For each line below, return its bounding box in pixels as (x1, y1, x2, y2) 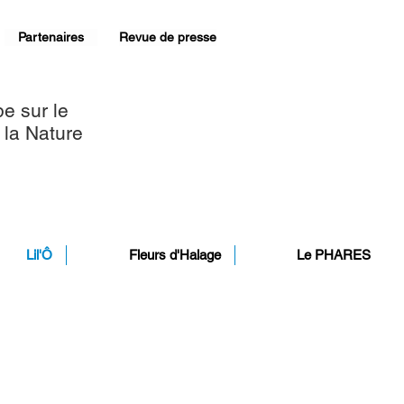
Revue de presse (119, 30, 216, 44)
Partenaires (18, 30, 84, 44)
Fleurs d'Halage (129, 247, 221, 262)
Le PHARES (297, 247, 371, 262)
